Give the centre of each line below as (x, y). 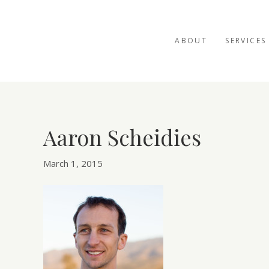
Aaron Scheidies (122, 137)
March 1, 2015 (73, 164)
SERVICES (246, 41)
